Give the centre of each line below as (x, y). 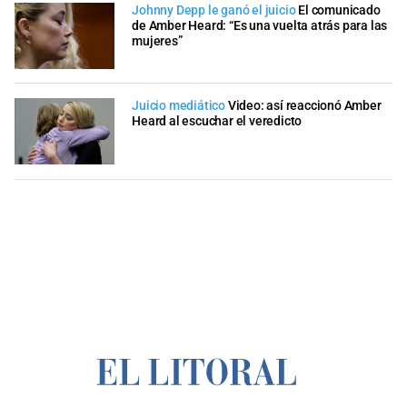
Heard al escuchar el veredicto (217, 122)
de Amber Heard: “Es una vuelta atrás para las (260, 25)
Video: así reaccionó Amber (304, 106)
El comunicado (339, 10)
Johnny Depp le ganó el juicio (214, 10)
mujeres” (157, 41)
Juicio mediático (179, 106)
